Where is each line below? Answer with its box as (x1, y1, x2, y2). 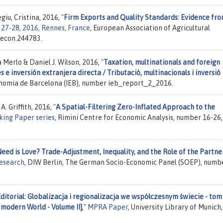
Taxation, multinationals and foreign (104, 58, 220, 66)
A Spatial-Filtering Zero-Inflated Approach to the (56, 103, 215, 111)
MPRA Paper (88, 203, 128, 211)
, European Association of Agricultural (90, 23, 210, 32)
